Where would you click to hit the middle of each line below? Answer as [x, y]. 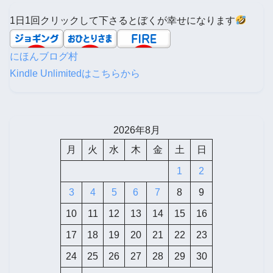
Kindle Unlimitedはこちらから [75, 73]
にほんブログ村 [44, 56]
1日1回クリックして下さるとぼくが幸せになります [122, 20]
